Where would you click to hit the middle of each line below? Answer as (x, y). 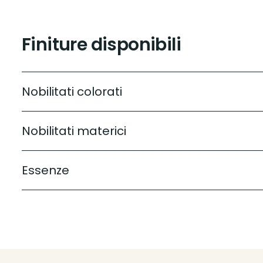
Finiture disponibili (101, 45)
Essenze (45, 171)
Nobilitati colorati (72, 92)
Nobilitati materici (74, 131)
